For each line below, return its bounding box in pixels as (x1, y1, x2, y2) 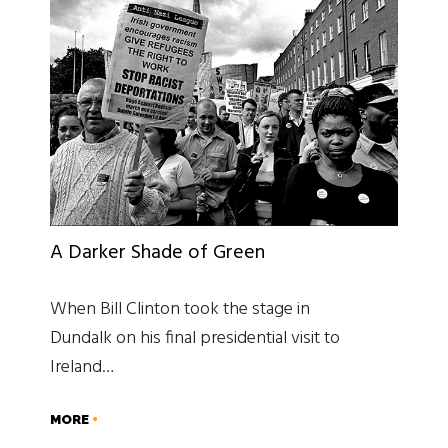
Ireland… (50, 352, 114, 382)
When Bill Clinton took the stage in (50, 294, 310, 324)
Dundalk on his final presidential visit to (50, 323, 340, 353)
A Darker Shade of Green (50, 236, 265, 269)
